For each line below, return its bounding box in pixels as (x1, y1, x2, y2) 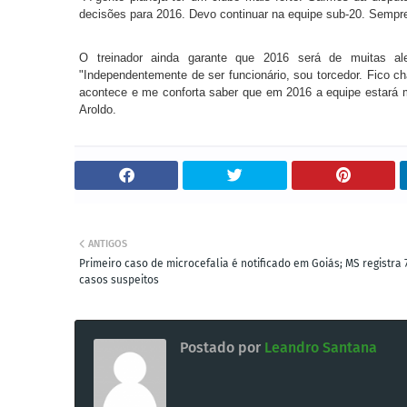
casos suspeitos (79, 273, 159, 286)
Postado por (180, 339, 261, 356)
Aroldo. (79, 103, 116, 116)
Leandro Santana (261, 339, 377, 356)
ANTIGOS (88, 238, 127, 250)
